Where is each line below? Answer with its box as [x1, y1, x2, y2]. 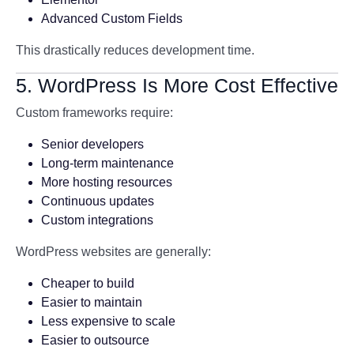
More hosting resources [41, 175, 172, 189]
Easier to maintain [41, 296, 142, 309]
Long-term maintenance [41, 156, 174, 170]
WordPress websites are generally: [16, 245, 211, 258]
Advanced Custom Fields [41, 12, 183, 25]
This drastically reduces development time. [16, 43, 254, 57]
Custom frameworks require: [16, 106, 173, 119]
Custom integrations [41, 213, 153, 227]
